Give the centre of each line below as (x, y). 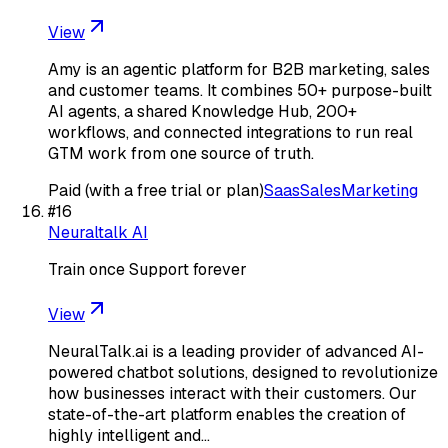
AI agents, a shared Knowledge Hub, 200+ (202, 111)
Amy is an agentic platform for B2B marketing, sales (239, 69)
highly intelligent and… (129, 435)
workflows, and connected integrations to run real (230, 132)
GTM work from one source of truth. (181, 153)
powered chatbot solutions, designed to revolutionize (243, 372)
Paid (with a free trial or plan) (156, 190)
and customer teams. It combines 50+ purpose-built (240, 90)
